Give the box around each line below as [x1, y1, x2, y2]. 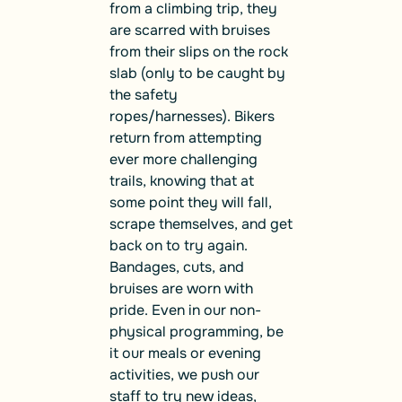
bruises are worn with [109, 279, 253, 299]
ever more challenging [109, 150, 258, 170]
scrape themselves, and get [109, 214, 293, 234]
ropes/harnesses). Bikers [109, 107, 275, 127]
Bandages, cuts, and [109, 258, 244, 277]
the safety [109, 85, 178, 105]
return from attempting [109, 128, 262, 148]
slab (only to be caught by [109, 64, 285, 83]
